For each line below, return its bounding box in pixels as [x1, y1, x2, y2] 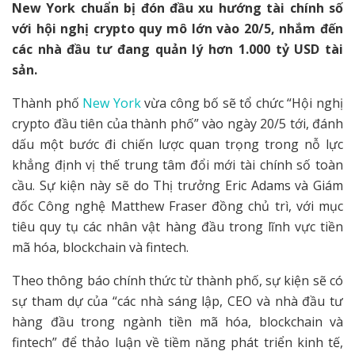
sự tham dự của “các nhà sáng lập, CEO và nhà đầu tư [12, 292, 343, 310]
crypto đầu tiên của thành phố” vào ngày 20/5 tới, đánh [12, 114, 343, 132]
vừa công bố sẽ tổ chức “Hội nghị [140, 94, 344, 112]
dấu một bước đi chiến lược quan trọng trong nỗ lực [12, 135, 343, 153]
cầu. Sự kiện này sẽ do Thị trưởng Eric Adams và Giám [12, 176, 343, 194]
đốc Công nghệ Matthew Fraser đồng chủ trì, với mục [12, 197, 343, 215]
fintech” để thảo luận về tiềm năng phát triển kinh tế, [12, 333, 343, 351]
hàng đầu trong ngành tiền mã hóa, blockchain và [12, 312, 343, 330]
